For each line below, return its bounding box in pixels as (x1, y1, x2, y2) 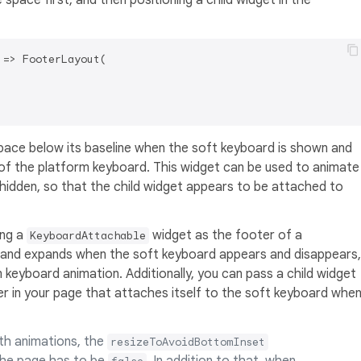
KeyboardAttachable (30, 229, 146, 243)
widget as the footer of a (149, 227, 302, 244)
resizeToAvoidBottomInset (110, 335, 265, 350)
